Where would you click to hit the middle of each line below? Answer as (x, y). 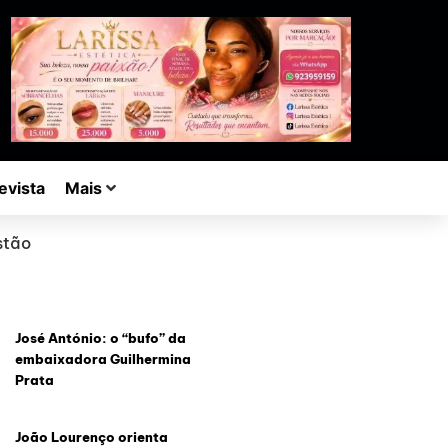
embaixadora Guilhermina (102, 359)
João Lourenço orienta (91, 437)
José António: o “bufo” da (100, 338)
